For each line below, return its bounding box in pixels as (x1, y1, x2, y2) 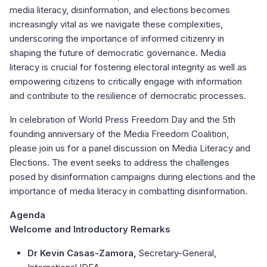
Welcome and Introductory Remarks (10, 223, 170, 235)
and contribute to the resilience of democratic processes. (10, 90, 246, 102)
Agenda (10, 209, 45, 221)
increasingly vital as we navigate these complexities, (10, 18, 223, 30)
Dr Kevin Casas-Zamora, (27, 247, 139, 259)
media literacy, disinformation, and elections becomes (10, 4, 230, 16)
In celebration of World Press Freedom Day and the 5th (10, 114, 235, 126)
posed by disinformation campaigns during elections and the (10, 171, 256, 183)
